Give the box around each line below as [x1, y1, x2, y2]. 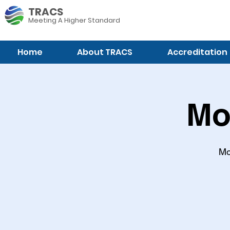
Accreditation [167, 46, 228, 58]
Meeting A [28, 15, 64, 25]
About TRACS [77, 46, 133, 58]
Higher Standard [64, 15, 120, 25]
